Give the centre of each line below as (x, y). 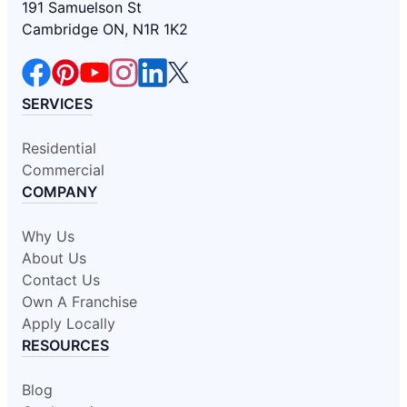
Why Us (48, 236)
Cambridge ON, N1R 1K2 (105, 29)
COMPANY (60, 192)
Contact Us (61, 280)
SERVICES (57, 104)
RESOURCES (65, 345)
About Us (54, 258)
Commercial (63, 170)
